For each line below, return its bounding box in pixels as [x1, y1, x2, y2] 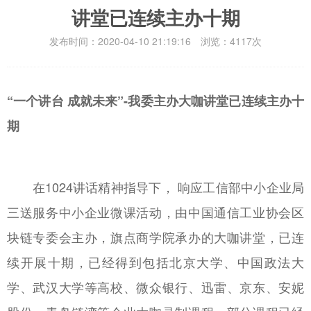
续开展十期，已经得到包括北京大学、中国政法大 [7, 252, 304, 271]
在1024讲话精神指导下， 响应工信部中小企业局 [7, 177, 304, 196]
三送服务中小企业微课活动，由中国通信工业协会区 [7, 202, 304, 221]
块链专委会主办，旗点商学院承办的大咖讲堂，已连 [7, 227, 304, 246]
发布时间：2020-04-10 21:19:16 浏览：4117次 [49, 33, 262, 48]
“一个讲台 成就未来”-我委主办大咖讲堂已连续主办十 [7, 91, 304, 110]
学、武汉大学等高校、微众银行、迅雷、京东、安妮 [7, 277, 304, 296]
